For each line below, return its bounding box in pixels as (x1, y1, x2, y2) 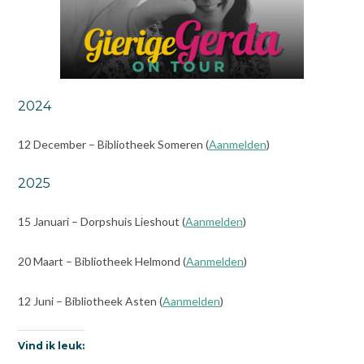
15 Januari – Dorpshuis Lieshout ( (17, 214, 185, 229)
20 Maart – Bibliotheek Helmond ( (17, 254, 186, 269)
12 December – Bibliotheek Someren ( (17, 136, 209, 151)
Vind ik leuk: (17, 340, 84, 353)
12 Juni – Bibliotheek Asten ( (17, 294, 162, 309)
